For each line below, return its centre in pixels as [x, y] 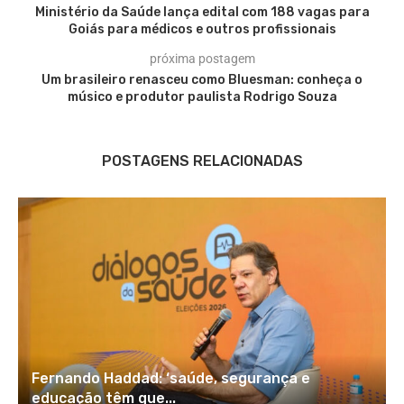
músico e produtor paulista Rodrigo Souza [202, 97]
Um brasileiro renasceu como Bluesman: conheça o [202, 80]
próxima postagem [202, 59]
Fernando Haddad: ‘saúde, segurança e [171, 379]
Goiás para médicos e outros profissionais [202, 30]
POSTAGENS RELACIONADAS [202, 161]
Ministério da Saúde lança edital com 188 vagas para [202, 13]
